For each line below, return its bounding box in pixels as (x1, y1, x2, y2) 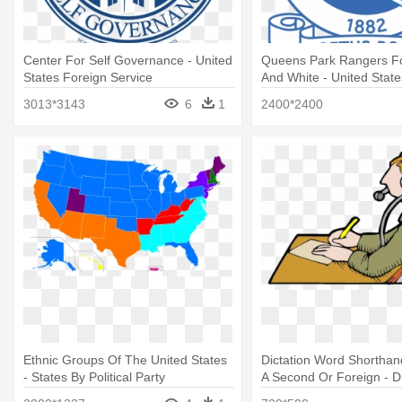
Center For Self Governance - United (23, 52, 232, 67)
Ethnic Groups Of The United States (23, 353, 227, 367)
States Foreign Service (23, 69, 153, 84)
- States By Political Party (23, 370, 165, 384)
